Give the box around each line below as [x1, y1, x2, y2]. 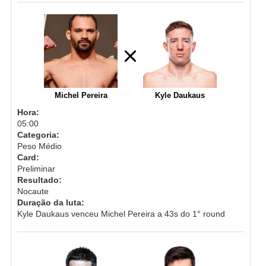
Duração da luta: [17, 197, 84, 207]
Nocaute [17, 186, 49, 196]
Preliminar [17, 163, 55, 173]
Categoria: [17, 129, 59, 140]
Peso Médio [17, 141, 62, 151]
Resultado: [17, 175, 62, 185]
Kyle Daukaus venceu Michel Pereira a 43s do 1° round [17, 208, 225, 218]
